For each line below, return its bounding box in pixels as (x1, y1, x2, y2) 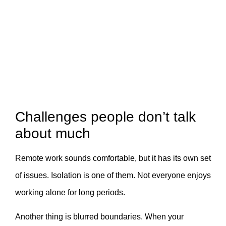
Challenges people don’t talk (15, 108, 196, 125)
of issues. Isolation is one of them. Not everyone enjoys (15, 171, 211, 180)
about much (15, 125, 90, 141)
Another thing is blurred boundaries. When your (15, 212, 184, 221)
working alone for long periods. (15, 188, 125, 197)
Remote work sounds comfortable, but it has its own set (15, 153, 211, 162)
